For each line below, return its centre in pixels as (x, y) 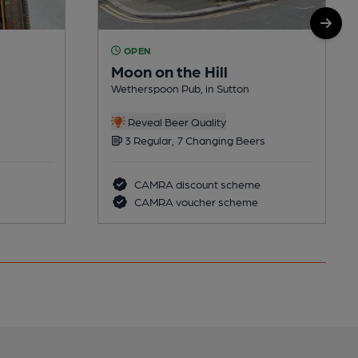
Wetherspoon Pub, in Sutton (180, 88)
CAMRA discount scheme (196, 183)
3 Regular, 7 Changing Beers (194, 139)
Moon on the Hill (169, 71)
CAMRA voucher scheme (195, 201)
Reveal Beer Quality (175, 121)
